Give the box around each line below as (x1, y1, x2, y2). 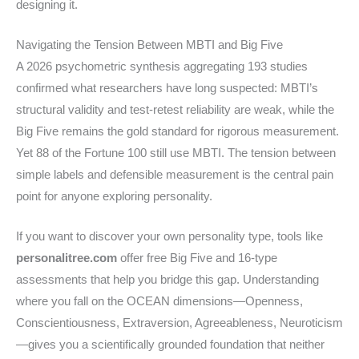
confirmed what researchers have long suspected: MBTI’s (16, 82, 318, 95)
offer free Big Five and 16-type (117, 252, 277, 265)
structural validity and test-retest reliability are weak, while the (16, 103, 334, 117)
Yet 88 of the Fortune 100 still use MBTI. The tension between (16, 147, 336, 160)
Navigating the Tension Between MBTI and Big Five (16, 38, 283, 52)
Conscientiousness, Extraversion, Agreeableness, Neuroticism (16, 317, 343, 330)
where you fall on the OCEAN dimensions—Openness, (16, 295, 303, 309)
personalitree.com (16, 252, 117, 265)
